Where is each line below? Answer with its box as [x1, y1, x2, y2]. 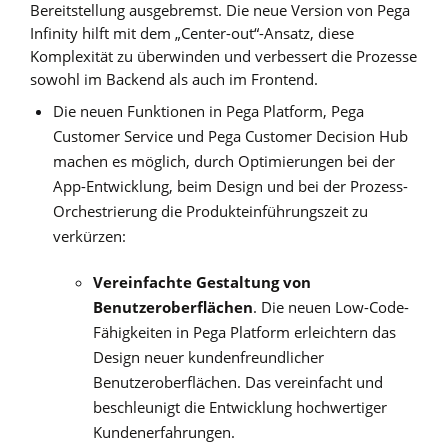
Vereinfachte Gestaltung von [92, 271, 311, 292]
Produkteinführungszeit [186, 201, 349, 222]
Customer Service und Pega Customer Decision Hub [53, 126, 409, 147]
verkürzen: [53, 226, 127, 247]
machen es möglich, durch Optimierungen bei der [53, 151, 396, 172]
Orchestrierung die [53, 201, 187, 222]
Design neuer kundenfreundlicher [92, 346, 324, 367]
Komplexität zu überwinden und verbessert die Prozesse [30, 46, 417, 67]
